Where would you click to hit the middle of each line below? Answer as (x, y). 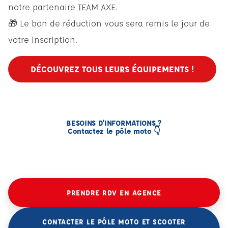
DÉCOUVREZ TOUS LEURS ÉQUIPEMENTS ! (112, 69)
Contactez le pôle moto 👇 (114, 131)
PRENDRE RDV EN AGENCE (114, 192)
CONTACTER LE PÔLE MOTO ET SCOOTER (114, 221)
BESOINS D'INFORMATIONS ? (114, 123)
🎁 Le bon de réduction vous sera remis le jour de (109, 23)
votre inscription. (43, 39)
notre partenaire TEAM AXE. (63, 7)
